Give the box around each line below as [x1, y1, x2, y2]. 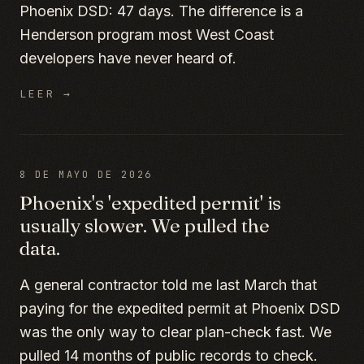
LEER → [19, 87, 73, 101]
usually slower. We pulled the [19, 214, 270, 237]
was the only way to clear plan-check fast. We [19, 323, 331, 340]
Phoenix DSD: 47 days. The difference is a [19, 2, 303, 19]
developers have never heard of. [19, 50, 236, 67]
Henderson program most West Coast [19, 26, 274, 43]
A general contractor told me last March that [19, 276, 317, 293]
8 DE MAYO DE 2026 [19, 168, 153, 181]
